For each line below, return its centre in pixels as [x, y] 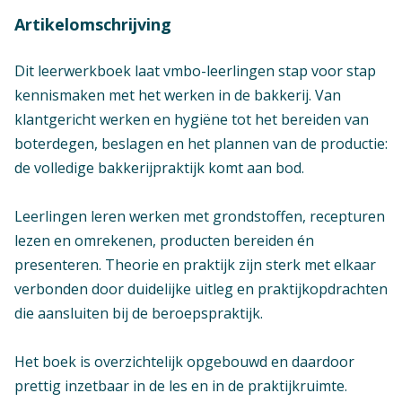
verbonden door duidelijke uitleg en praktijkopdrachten [201, 288]
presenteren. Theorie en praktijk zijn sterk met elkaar [195, 264]
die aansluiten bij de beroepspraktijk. [139, 313]
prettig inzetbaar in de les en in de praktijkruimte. [181, 385]
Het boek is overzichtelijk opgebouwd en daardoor [184, 361]
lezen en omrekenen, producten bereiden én [164, 240]
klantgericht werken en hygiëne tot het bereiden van [192, 119]
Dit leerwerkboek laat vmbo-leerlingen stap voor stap [195, 70]
